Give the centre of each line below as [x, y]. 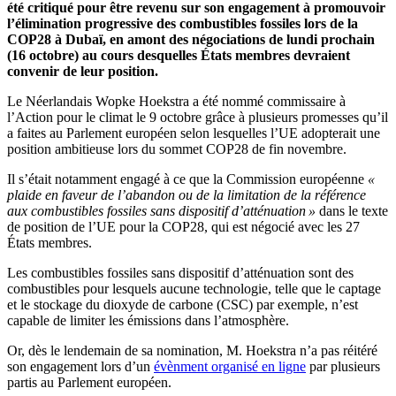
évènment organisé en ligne [230, 367]
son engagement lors [64, 367]
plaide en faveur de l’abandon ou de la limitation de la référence [187, 195]
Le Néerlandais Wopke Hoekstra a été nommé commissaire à [176, 102]
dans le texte [352, 211]
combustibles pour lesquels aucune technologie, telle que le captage [194, 289]
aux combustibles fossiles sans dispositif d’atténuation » [161, 211]
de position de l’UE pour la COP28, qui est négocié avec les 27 [183, 227]
